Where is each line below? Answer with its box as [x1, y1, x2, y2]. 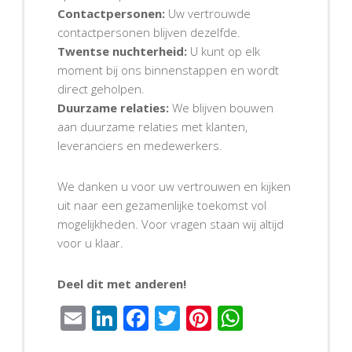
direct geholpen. [57, 80, 145, 97]
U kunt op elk [187, 42, 260, 59]
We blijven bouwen [169, 99, 273, 115]
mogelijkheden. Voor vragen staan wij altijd [57, 215, 284, 232]
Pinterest [211, 300, 315, 335]
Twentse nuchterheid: [57, 42, 187, 59]
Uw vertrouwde [165, 5, 251, 21]
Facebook [148, 300, 258, 335]
